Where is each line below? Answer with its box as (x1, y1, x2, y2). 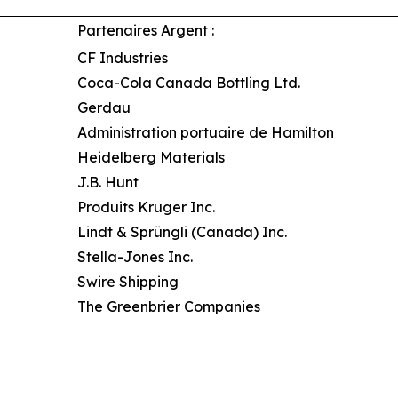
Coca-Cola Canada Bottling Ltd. (77, 74, 300, 92)
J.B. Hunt (77, 173, 139, 191)
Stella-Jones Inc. (77, 248, 193, 266)
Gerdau (77, 99, 131, 116)
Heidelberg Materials (77, 148, 225, 166)
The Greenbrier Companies (77, 298, 260, 315)
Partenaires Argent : (77, 21, 214, 39)
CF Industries (77, 49, 168, 67)
